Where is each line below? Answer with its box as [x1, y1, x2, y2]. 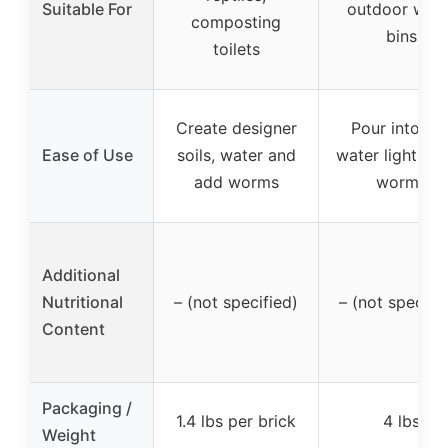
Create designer [175, 118, 297, 139]
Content [42, 319, 105, 340]
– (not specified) [174, 292, 298, 313]
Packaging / [42, 398, 132, 419]
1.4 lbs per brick [176, 411, 296, 432]
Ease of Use [42, 145, 133, 166]
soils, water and [176, 145, 296, 166]
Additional [42, 265, 120, 286]
